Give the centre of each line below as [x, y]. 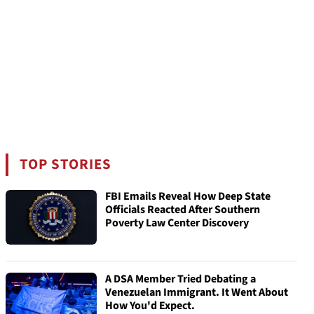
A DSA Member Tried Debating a [180, 279]
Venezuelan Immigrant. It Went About [197, 292]
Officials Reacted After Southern [183, 210]
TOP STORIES [66, 164]
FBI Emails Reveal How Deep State [188, 196]
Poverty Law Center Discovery [177, 223]
